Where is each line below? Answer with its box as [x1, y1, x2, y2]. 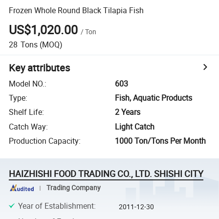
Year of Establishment [18, 200, 94, 211]
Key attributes [9, 61, 70, 74]
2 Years [115, 107, 141, 118]
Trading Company [46, 183, 101, 192]
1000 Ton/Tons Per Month [115, 135, 206, 147]
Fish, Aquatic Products [115, 92, 193, 104]
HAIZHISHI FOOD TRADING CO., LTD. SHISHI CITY [9, 168, 204, 180]
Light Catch [115, 121, 155, 132]
